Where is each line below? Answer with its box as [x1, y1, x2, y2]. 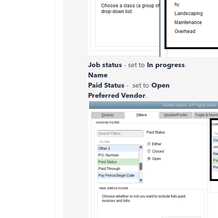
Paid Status [88, 81, 127, 90]
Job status [88, 61, 122, 69]
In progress [147, 61, 185, 69]
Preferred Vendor [88, 91, 145, 100]
